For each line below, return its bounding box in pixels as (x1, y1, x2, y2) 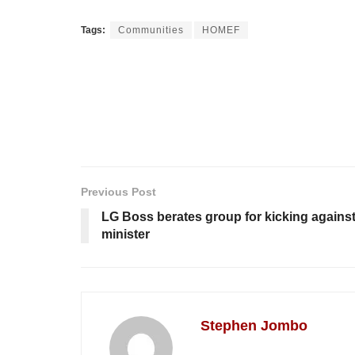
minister (101, 227, 150, 242)
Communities (118, 25, 184, 36)
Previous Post (81, 185, 156, 199)
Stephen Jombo (200, 318, 307, 334)
